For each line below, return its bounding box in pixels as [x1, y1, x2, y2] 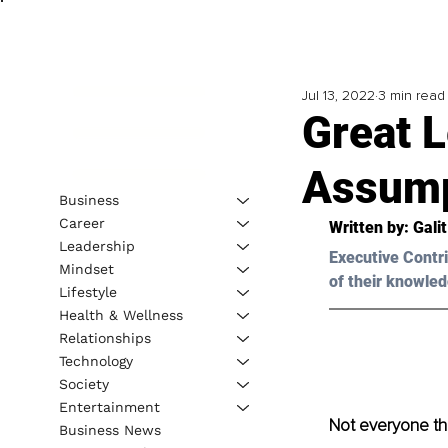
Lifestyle [58, 283, 117, 300]
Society [58, 375, 109, 392]
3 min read [377, 87, 445, 105]
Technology [58, 352, 133, 369]
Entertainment [58, 398, 160, 415]
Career [58, 214, 105, 231]
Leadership [58, 237, 135, 254]
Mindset [58, 260, 114, 277]
